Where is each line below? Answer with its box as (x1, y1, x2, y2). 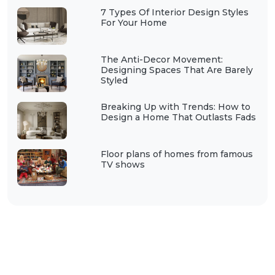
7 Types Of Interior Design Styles (100, 7, 249, 18)
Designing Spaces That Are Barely (100, 64, 253, 76)
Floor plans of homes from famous (100, 148, 253, 160)
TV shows (100, 158, 145, 170)
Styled (100, 74, 128, 86)
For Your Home (100, 17, 167, 29)
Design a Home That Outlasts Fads (100, 111, 256, 123)
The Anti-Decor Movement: (100, 53, 223, 65)
